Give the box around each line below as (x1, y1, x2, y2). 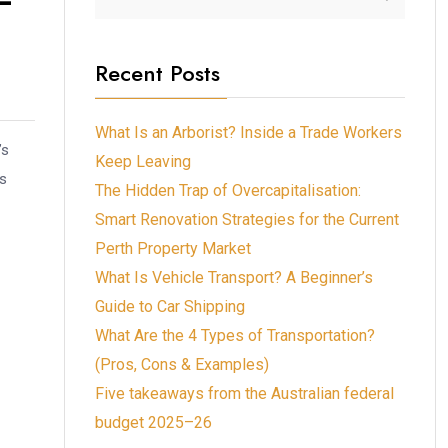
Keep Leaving (95, 151, 191, 171)
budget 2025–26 (95, 412, 212, 432)
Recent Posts (95, 56, 220, 89)
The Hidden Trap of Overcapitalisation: (95, 180, 361, 200)
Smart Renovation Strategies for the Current (95, 209, 399, 229)
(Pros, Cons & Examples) (95, 354, 269, 374)
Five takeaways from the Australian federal (95, 383, 394, 403)
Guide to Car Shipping (95, 296, 245, 316)
